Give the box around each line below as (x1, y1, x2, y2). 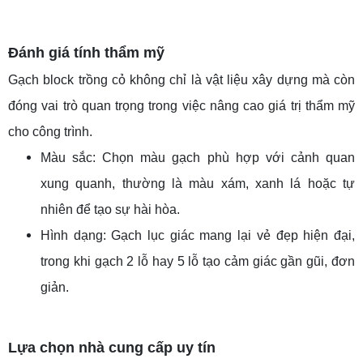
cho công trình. (8, 124, 92, 139)
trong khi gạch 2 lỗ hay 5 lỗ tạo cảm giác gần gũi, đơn (41, 254, 355, 268)
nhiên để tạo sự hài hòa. (41, 202, 180, 216)
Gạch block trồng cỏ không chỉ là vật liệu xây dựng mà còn (8, 72, 355, 87)
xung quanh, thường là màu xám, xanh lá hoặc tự (41, 176, 355, 190)
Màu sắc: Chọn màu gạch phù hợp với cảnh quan (41, 150, 355, 164)
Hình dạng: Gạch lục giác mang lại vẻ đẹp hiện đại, (41, 228, 355, 242)
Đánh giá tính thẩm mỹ (8, 44, 164, 61)
